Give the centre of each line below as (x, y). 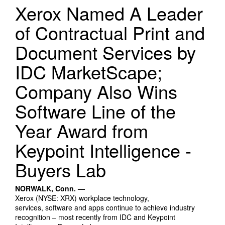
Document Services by (105, 52)
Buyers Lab (61, 170)
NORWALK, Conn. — (52, 189)
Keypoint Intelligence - (103, 150)
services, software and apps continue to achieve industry (105, 208)
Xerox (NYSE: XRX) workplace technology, (82, 198)
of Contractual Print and (110, 33)
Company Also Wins (96, 91)
